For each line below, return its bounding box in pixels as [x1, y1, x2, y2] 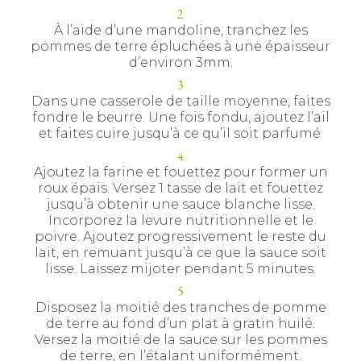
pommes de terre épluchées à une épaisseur [31, 39, 330, 54]
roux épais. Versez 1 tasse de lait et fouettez [38, 180, 323, 196]
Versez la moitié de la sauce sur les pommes [34, 332, 327, 347]
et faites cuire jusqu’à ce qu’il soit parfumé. [38, 126, 323, 141]
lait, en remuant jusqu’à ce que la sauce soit [35, 245, 326, 260]
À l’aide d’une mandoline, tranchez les [53, 23, 308, 38]
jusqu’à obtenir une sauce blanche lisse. [46, 197, 315, 212]
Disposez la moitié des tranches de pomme [35, 300, 326, 315]
